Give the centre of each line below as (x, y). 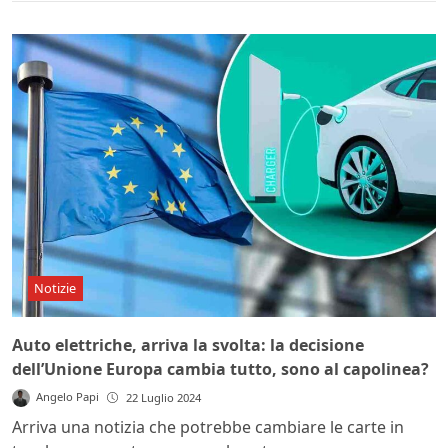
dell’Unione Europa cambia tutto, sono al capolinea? (220, 369)
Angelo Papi (68, 397)
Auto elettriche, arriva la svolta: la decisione (188, 345)
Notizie (55, 287)
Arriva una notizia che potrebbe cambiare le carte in (208, 427)
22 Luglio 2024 (164, 398)
